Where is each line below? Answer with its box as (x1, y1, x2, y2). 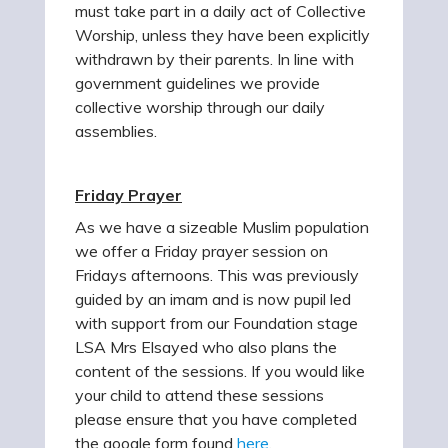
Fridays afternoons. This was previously (75, 265, 359, 285)
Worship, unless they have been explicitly (75, 25, 370, 45)
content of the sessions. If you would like (75, 361, 365, 381)
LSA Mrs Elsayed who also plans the (75, 337, 337, 357)
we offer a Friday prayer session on (75, 241, 328, 261)
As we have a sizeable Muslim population (75, 217, 369, 237)
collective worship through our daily (75, 97, 325, 117)
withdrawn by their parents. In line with (75, 49, 354, 69)
